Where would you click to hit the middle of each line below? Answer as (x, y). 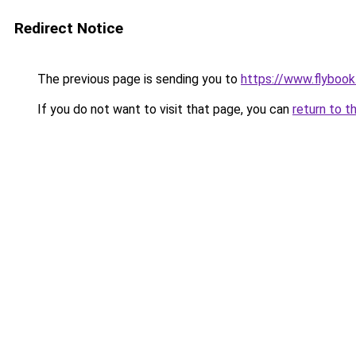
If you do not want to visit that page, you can (163, 109)
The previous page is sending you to (137, 79)
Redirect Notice (69, 28)
